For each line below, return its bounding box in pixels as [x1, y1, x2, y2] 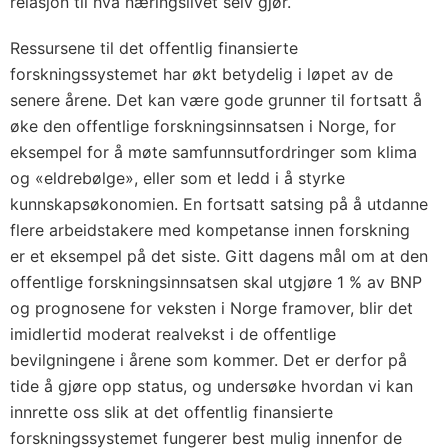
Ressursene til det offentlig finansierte [10, 38, 298, 58]
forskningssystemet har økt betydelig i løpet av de [10, 64, 393, 84]
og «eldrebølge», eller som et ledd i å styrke [10, 168, 345, 188]
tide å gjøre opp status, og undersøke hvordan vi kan [10, 376, 413, 396]
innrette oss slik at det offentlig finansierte [10, 402, 333, 422]
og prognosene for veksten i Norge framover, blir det [10, 298, 413, 318]
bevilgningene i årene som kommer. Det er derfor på [10, 350, 407, 370]
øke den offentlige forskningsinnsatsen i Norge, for [10, 116, 396, 136]
